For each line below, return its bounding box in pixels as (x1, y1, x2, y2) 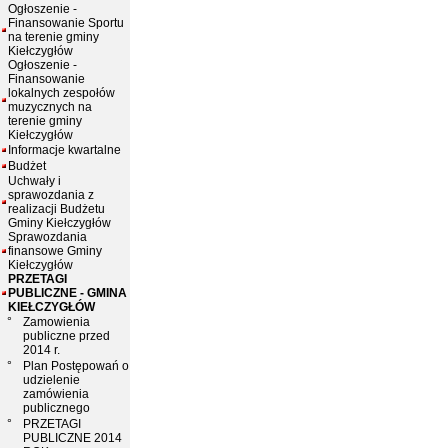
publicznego (23, 401, 90, 415)
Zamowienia (23, 315, 90, 329)
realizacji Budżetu (8, 202, 105, 216)
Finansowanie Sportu (8, 16, 124, 30)
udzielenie (23, 373, 80, 387)
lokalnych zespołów (8, 86, 115, 100)
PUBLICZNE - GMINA (8, 286, 127, 300)
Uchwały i (8, 174, 61, 188)
